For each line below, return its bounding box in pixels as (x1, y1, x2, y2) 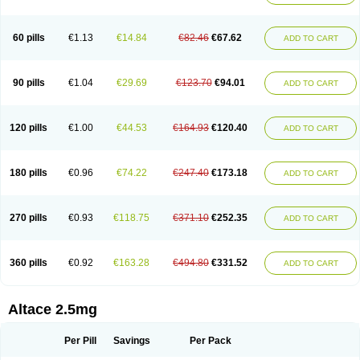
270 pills (10, 212, 47, 223)
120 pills (10, 122, 47, 133)
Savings (112, 335, 150, 346)
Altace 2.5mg (8, 301, 97, 317)
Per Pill (64, 335, 96, 346)
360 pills (10, 257, 47, 268)
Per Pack (189, 335, 231, 346)
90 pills (12, 77, 45, 88)
